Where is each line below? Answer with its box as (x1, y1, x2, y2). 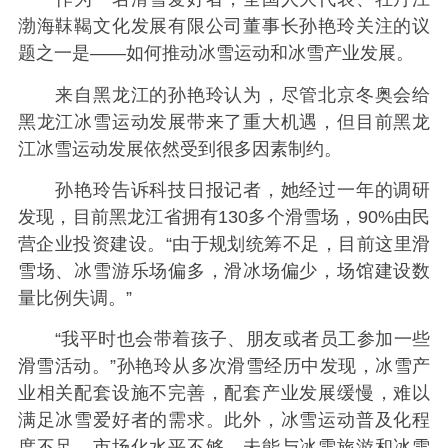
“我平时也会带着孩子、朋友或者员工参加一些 (17, 329, 431, 350)
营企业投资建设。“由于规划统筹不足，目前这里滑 (17, 233, 431, 254)
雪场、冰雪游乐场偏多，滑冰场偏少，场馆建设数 (17, 260, 431, 281)
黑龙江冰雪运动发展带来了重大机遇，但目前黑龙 (17, 111, 431, 132)
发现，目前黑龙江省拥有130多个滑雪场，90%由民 (17, 206, 431, 227)
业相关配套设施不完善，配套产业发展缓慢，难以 (17, 383, 431, 404)
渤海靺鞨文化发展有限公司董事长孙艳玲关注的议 (17, 16, 431, 37)
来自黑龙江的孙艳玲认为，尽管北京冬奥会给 (17, 84, 431, 105)
